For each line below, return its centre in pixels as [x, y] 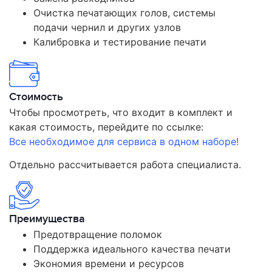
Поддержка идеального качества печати [132, 249]
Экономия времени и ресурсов [109, 264]
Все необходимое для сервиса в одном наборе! [124, 141]
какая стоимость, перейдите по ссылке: [106, 127]
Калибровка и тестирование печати [120, 42]
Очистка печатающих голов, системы [124, 13]
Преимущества [47, 219]
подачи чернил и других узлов [107, 28]
